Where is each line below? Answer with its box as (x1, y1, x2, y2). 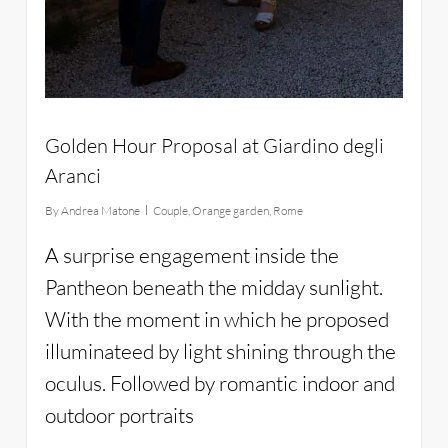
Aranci (44, 163, 101, 189)
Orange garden (191, 203, 269, 219)
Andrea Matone (60, 203, 140, 219)
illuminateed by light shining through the (44, 338, 396, 365)
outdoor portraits (44, 402, 194, 429)
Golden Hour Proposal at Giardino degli (44, 133, 384, 159)
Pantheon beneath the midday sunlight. (44, 274, 383, 301)
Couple (152, 203, 188, 219)
